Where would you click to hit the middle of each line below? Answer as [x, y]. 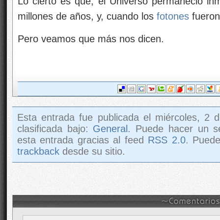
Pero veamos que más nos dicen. [91, 39]
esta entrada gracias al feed [83, 140]
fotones [173, 16]
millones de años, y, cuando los [87, 16]
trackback [38, 151]
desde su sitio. [92, 151]
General [110, 129]
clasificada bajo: [55, 129]
